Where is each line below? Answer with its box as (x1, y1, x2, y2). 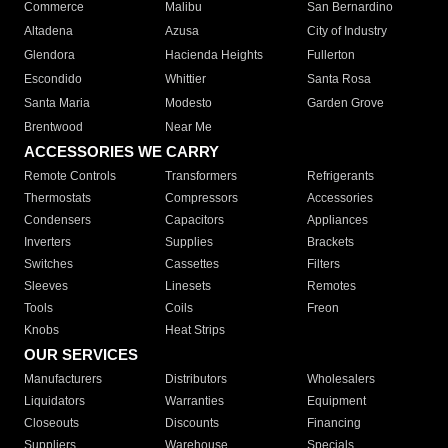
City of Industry (306, 24, 387, 39)
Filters (306, 257, 340, 272)
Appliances (306, 213, 368, 228)
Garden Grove (306, 96, 384, 111)
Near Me (165, 120, 213, 135)
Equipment (306, 394, 366, 409)
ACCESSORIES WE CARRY (24, 143, 219, 161)
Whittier (165, 72, 207, 87)
